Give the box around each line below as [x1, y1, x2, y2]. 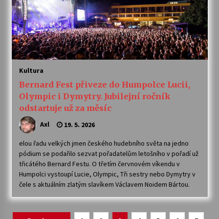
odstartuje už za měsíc [19, 103, 111, 113]
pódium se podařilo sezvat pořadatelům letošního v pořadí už [19, 149, 198, 158]
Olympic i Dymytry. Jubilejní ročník [19, 91, 171, 101]
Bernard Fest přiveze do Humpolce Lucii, [19, 80, 190, 89]
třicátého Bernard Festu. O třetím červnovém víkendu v [19, 159, 180, 168]
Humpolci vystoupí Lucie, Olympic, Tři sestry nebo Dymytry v [19, 170, 196, 178]
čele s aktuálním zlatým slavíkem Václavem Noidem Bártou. [19, 180, 190, 189]
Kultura [19, 66, 44, 75]
